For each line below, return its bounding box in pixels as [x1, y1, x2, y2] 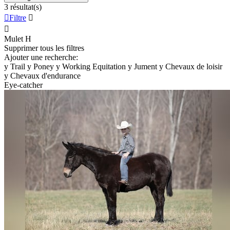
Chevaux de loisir [165, 62, 222, 71]
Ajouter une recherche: [4, 52, 78, 62]
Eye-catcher [4, 80, 43, 89]
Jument [134, 62, 157, 71]
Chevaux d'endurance [10, 71, 81, 80]
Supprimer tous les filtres [4, 43, 84, 52]
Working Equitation [62, 62, 126, 71]
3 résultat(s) [4, 2, 42, 11]
